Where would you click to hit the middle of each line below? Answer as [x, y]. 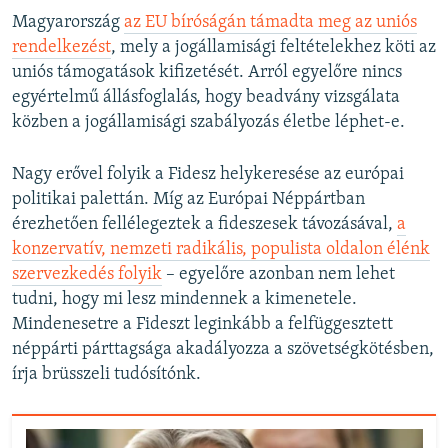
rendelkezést [61, 47]
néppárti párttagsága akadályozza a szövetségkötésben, [223, 349]
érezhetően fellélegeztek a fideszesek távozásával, [204, 224]
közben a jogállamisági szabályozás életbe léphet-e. [208, 122]
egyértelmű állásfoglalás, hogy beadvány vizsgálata [206, 97]
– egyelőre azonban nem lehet [278, 274]
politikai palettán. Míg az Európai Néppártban [188, 199]
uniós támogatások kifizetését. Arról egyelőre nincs [207, 72]
